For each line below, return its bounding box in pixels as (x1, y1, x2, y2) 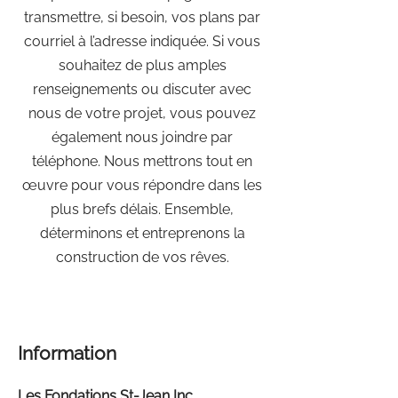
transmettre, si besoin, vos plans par (24, 9, 260, 26)
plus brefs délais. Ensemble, (51, 201, 234, 218)
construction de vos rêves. (55, 249, 229, 266)
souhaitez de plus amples (58, 57, 227, 74)
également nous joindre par (52, 129, 233, 146)
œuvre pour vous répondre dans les (22, 177, 262, 194)
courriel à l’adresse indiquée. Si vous (24, 33, 260, 50)
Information (18, 342, 116, 364)
